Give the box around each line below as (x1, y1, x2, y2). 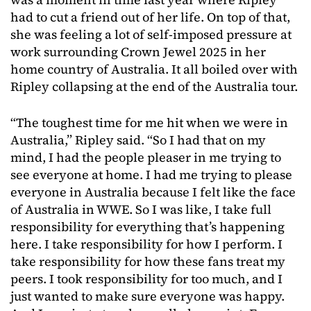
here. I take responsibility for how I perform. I (10, 235, 283, 253)
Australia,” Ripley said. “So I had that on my (10, 131, 266, 149)
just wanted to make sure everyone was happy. (10, 287, 285, 305)
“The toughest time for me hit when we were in (10, 114, 288, 131)
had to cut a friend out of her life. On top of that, (10, 8, 290, 26)
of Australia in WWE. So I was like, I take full (10, 201, 271, 218)
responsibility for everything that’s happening (10, 218, 285, 235)
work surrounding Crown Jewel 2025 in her (10, 43, 266, 60)
